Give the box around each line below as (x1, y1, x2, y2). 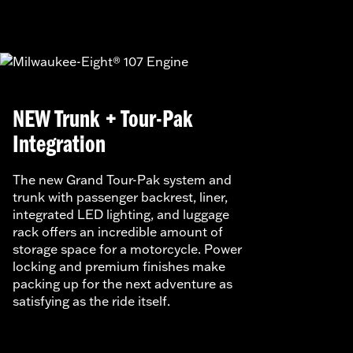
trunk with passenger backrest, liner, (13, 188, 228, 205)
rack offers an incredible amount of (13, 223, 223, 240)
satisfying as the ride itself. (13, 292, 170, 309)
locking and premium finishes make (13, 258, 225, 274)
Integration (13, 132, 106, 158)
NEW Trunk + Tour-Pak (13, 107, 193, 133)
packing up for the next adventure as (13, 275, 232, 292)
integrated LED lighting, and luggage (13, 206, 229, 222)
